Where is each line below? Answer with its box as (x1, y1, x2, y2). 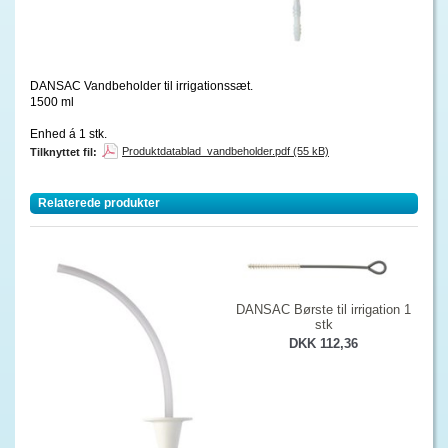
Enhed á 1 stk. (30, 127, 107, 140)
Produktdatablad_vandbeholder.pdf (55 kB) (122, 145, 329, 157)
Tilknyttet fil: (30, 146, 97, 158)
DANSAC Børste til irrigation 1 (236, 302, 411, 318)
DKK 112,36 (289, 336, 358, 352)
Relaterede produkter (38, 196, 160, 210)
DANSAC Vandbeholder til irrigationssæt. (30, 79, 253, 92)
